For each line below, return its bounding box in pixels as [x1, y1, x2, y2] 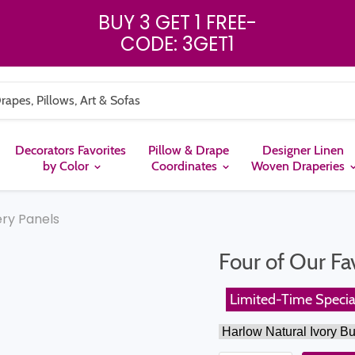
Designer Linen [261, 143, 344, 158]
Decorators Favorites [15, 143, 126, 158]
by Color [43, 158, 92, 174]
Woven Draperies [251, 158, 348, 174]
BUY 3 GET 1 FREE [98, 10, 246, 36]
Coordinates [151, 158, 220, 174]
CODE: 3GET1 [120, 31, 235, 57]
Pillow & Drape [148, 143, 229, 158]
